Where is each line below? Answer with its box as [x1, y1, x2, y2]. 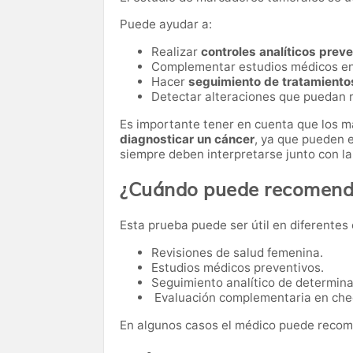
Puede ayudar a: [120, 17, 212, 32]
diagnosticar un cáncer [120, 132, 255, 147]
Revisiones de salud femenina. [151, 245, 323, 261]
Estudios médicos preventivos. [151, 260, 324, 276]
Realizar [151, 44, 201, 60]
